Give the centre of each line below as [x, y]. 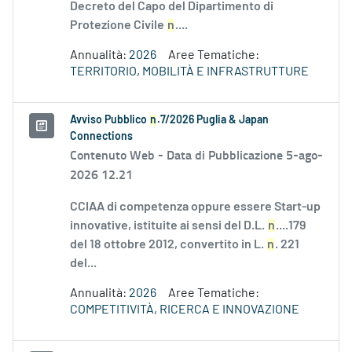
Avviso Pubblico [110, 121]
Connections [101, 137]
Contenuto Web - [118, 155]
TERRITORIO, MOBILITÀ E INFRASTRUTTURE [189, 72]
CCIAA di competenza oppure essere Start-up [195, 207]
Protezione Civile [118, 26]
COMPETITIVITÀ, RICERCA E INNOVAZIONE [185, 310]
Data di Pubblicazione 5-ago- [245, 155]
